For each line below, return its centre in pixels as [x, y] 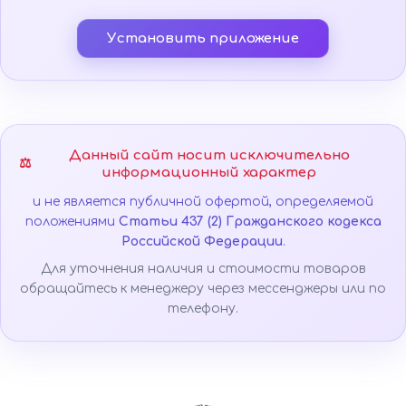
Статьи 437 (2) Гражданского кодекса [250, 221]
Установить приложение [203, 38]
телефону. [203, 308]
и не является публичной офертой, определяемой [203, 201]
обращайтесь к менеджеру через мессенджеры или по [203, 288]
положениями [72, 221]
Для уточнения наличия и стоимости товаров [203, 268]
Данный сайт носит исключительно [209, 155]
